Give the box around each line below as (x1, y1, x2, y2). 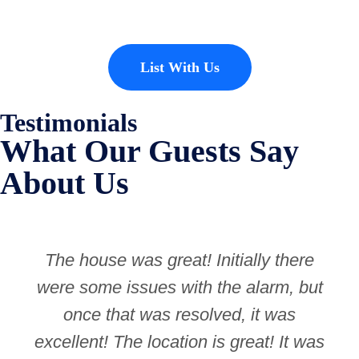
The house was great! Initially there (45, 249, 314, 270)
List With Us (139, 58, 220, 75)
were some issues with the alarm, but (36, 276, 323, 297)
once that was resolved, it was (63, 304, 296, 325)
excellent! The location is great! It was (34, 331, 325, 352)
